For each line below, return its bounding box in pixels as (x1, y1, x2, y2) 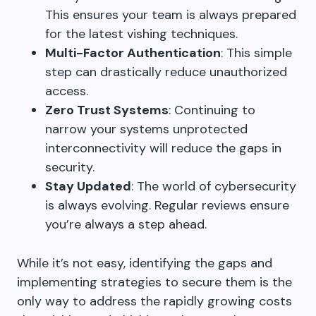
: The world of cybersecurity (131, 178, 296, 195)
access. (45, 83, 88, 99)
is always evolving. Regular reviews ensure (45, 197, 289, 214)
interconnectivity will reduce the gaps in (45, 140, 281, 157)
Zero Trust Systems (45, 102, 169, 119)
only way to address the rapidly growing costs (17, 293, 292, 310)
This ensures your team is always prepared (45, 6, 296, 23)
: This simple (221, 44, 292, 61)
